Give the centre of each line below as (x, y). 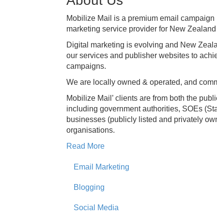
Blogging (89, 187)
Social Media (96, 208)
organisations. (91, 130)
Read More (85, 146)
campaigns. (86, 66)
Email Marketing (101, 167)
